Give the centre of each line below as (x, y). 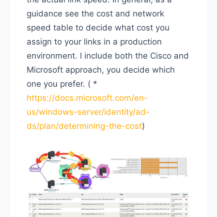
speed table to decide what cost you (98, 28)
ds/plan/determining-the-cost (84, 126)
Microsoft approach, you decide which (101, 70)
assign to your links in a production (94, 42)
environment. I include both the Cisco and (108, 56)
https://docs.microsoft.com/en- (87, 98)
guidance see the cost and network (95, 14)
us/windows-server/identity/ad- (88, 112)
